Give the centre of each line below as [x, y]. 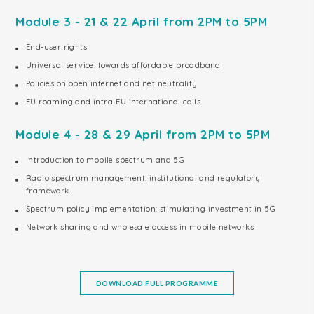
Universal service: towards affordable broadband [123, 65]
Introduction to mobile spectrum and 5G [105, 160]
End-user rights [56, 47]
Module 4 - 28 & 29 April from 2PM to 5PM [143, 134]
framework [48, 191]
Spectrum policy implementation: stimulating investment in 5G [151, 209]
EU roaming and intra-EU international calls [114, 102]
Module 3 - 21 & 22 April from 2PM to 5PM [141, 21]
